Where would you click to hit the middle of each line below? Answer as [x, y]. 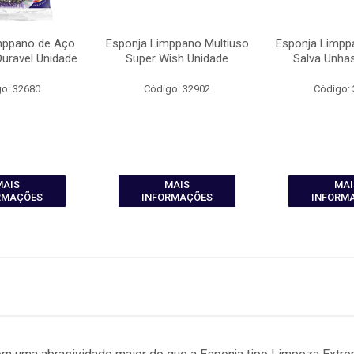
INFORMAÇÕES [177, 197]
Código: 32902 [177, 89]
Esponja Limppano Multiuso [177, 43]
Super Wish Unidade [177, 58]
